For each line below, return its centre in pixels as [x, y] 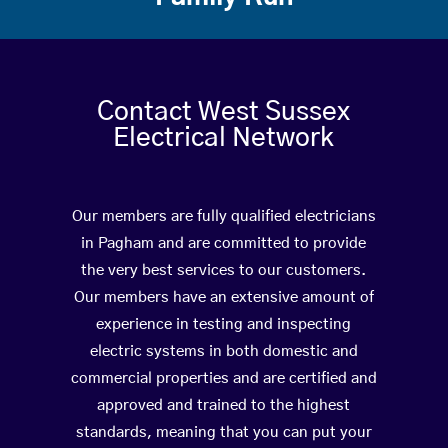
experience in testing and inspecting [224, 325]
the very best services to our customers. [224, 271]
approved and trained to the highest [224, 406]
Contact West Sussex [224, 112]
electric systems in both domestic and [223, 352]
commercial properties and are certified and [223, 379]
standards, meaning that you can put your [223, 433]
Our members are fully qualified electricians [223, 217]
